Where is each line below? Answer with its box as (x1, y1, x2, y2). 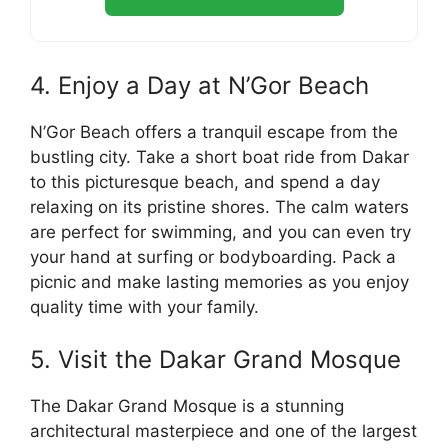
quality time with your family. (30, 297, 259, 318)
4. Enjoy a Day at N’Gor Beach (30, 71, 369, 101)
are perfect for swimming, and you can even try (30, 222, 411, 243)
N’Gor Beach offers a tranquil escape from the (30, 122, 398, 143)
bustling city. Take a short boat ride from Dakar (30, 147, 409, 168)
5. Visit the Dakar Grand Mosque (30, 344, 401, 374)
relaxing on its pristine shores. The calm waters (30, 197, 409, 218)
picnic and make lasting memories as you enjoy (30, 272, 409, 293)
